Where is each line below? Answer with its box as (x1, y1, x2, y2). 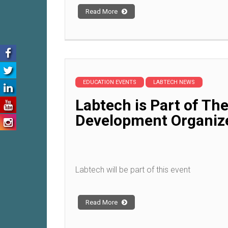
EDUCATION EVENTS (83, 79, 136, 86)
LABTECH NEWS (153, 79, 195, 86)
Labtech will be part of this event (75, 165, 190, 175)
